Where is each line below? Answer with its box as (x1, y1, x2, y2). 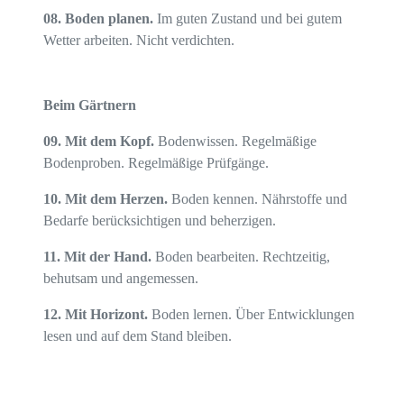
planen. (108, 11, 153, 27)
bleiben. (187, 328, 232, 344)
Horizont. (90, 307, 151, 323)
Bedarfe (43, 213, 92, 229)
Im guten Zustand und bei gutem (157, 11, 342, 27)
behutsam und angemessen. (43, 271, 198, 287)
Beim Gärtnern (43, 97, 136, 114)
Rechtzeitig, (262, 249, 330, 265)
